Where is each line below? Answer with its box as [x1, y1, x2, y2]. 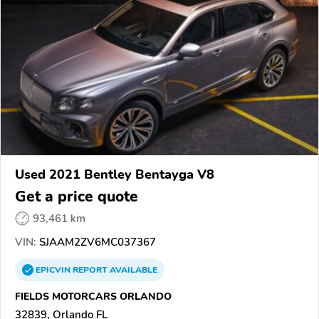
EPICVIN [36, 264, 73, 276]
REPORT [73, 264, 108, 276]
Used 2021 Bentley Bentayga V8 [15, 166, 214, 184]
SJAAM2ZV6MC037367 [36, 235, 156, 250]
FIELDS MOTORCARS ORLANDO [15, 289, 172, 304]
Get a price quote [15, 187, 138, 207]
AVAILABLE [108, 264, 157, 276]
